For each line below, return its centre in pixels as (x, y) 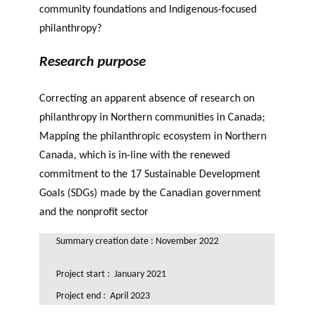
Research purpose (93, 62)
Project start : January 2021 (111, 275)
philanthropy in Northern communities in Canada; (152, 118)
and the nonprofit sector (94, 213)
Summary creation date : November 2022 (137, 242)
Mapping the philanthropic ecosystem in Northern (153, 137)
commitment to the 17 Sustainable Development (150, 175)
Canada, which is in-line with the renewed (135, 156)
